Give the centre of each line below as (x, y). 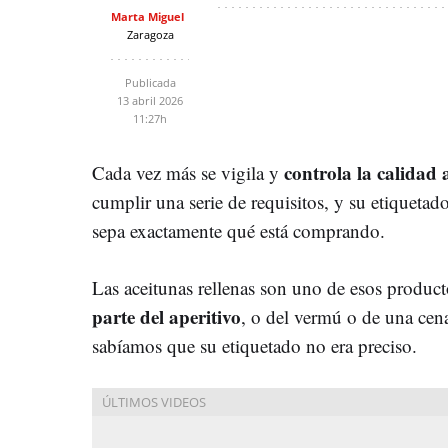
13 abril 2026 (150, 100)
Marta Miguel (147, 16)
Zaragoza (150, 34)
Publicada (150, 82)
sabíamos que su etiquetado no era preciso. (254, 345)
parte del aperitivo (166, 316)
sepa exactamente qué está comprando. (238, 230)
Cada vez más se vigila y (188, 172)
